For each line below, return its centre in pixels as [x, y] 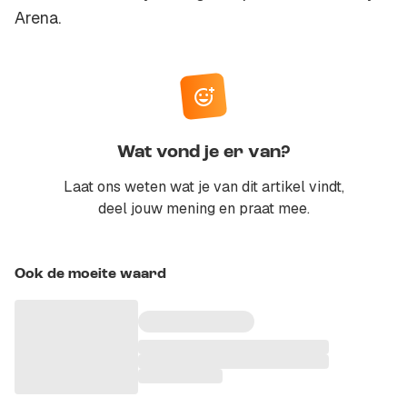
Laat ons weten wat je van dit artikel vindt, [203, 187]
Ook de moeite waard [90, 275]
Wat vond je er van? [203, 153]
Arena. [38, 18]
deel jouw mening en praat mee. [203, 209]
